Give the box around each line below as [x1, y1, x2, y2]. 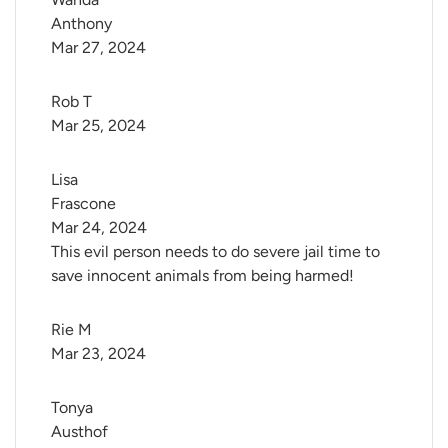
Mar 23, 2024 [51, 344, 146, 364]
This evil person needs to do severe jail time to [51, 242, 380, 262]
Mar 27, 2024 [51, 38, 146, 58]
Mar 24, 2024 [51, 218, 147, 238]
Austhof [51, 422, 108, 442]
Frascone [51, 194, 116, 214]
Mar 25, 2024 [51, 116, 146, 136]
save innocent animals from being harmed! [51, 266, 354, 286]
